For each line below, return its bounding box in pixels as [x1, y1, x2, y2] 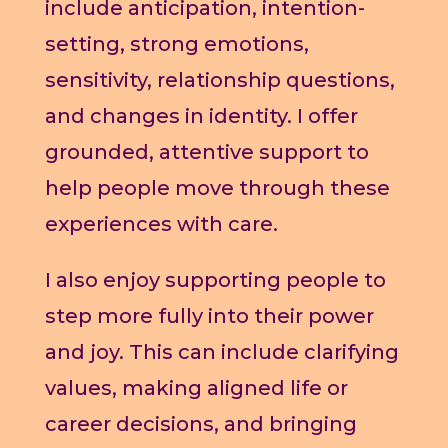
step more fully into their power [44, 304, 374, 329]
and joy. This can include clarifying [44, 340, 399, 365]
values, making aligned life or [44, 376, 348, 401]
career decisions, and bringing [44, 412, 357, 437]
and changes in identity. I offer [44, 104, 358, 129]
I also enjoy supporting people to [44, 268, 386, 293]
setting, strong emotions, [44, 32, 309, 57]
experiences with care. [44, 212, 278, 237]
